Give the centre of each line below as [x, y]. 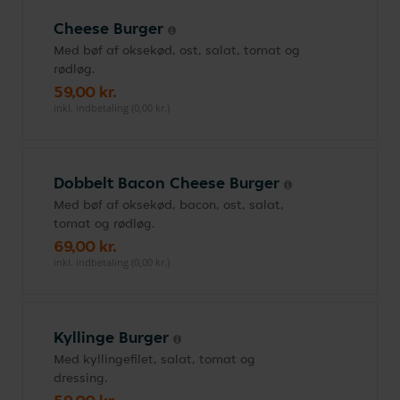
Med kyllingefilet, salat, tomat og [154, 359]
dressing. [81, 378]
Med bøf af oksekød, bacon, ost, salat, [169, 204]
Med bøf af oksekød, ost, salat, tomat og [177, 50]
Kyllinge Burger [113, 337]
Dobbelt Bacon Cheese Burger [169, 183]
